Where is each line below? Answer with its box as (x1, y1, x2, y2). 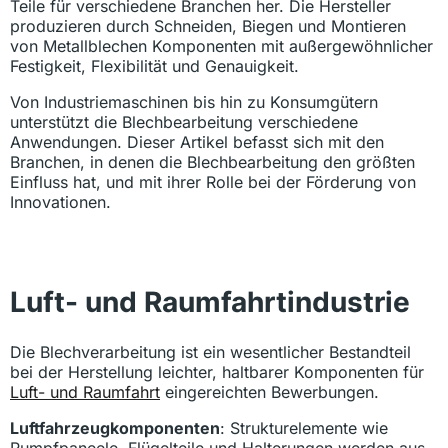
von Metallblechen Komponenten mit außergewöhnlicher (10, 36, 433, 56)
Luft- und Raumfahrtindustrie (10, 285, 410, 320)
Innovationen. (10, 192, 111, 212)
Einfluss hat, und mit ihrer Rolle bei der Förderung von (10, 172, 416, 192)
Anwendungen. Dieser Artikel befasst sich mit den (10, 132, 384, 152)
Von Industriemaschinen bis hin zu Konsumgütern (10, 92, 378, 112)
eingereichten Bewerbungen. (160, 382, 379, 403)
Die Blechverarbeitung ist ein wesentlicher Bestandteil (10, 342, 411, 363)
